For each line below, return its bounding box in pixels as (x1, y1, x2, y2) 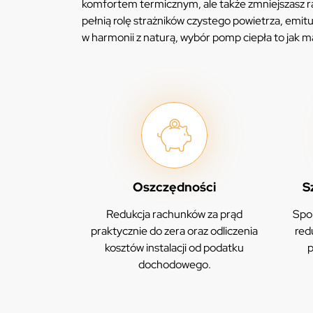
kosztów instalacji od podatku (105, 240, 245, 256)
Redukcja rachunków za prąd (106, 207, 243, 222)
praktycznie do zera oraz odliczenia (91, 224, 259, 239)
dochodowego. (138, 257, 211, 272)
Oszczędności (133, 179, 217, 196)
